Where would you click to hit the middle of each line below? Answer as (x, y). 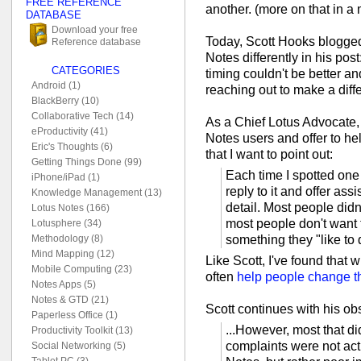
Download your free (95, 29)
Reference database (96, 41)
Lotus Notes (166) (70, 208)
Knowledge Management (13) (96, 193)
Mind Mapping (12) (73, 254)
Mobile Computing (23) (81, 269)
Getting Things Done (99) (86, 162)
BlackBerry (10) (65, 101)
